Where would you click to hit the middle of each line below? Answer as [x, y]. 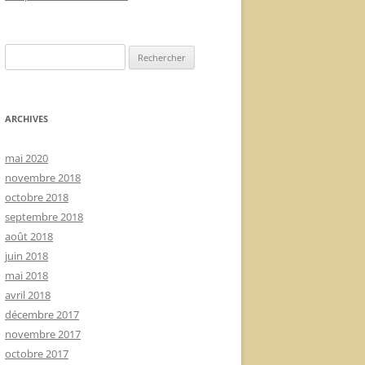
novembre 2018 [43, 178]
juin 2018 [26, 256]
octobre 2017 [37, 354]
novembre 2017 [43, 334]
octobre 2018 [37, 197]
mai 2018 [26, 275]
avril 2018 [28, 295]
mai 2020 [26, 158]
